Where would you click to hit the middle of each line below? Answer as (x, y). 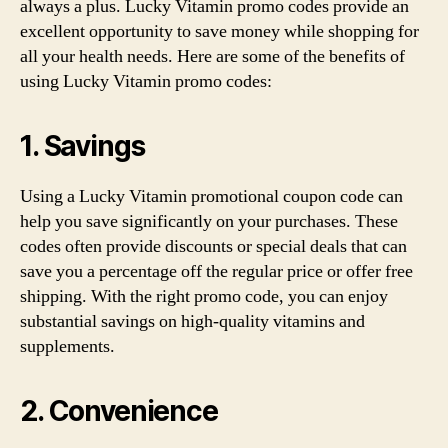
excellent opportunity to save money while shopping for (219, 31)
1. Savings (82, 146)
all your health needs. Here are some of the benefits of (212, 56)
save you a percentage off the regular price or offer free (216, 271)
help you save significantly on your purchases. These (209, 221)
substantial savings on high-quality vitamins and (192, 321)
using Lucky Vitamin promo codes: (146, 81)
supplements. (67, 346)
